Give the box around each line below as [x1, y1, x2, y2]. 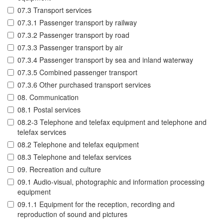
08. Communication [17, 92, 79, 103]
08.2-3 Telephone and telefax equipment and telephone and [17, 117, 207, 127]
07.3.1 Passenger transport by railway [17, 17, 137, 28]
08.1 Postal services [17, 105, 81, 115]
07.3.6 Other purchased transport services [17, 80, 151, 90]
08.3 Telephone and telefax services [17, 152, 131, 162]
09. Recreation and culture [17, 164, 101, 175]
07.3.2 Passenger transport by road [17, 30, 129, 40]
